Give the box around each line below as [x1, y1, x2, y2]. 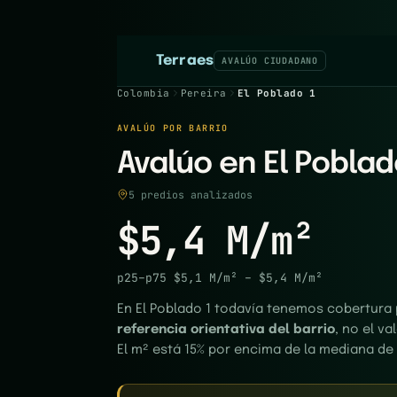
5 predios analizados [128, 188, 253, 201]
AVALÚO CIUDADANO [222, 55, 318, 66]
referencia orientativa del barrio [117, 323, 335, 336]
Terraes [156, 53, 214, 68]
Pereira [180, 87, 227, 99]
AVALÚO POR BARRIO [117, 121, 229, 134]
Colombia [117, 87, 170, 99]
